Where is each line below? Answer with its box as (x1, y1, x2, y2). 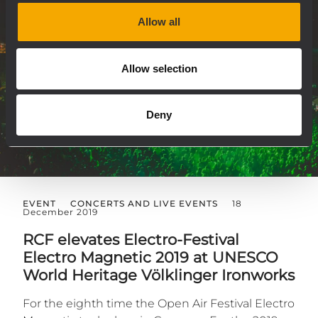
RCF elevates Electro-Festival (23, 231, 239, 249)
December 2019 (23, 207, 98, 218)
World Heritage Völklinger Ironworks (23, 266, 295, 285)
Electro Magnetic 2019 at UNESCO (23, 248, 278, 267)
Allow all (138, 16, 180, 28)
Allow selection (121, 62, 197, 75)
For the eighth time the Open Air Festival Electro (23, 297, 295, 311)
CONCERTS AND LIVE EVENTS (70, 198, 218, 209)
